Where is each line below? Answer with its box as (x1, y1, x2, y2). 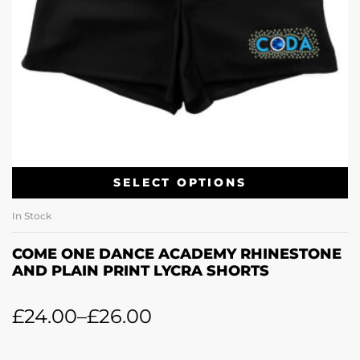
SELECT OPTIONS (113, 174, 247, 190)
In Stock (12, 210, 51, 223)
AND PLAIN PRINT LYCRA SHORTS (12, 262, 269, 280)
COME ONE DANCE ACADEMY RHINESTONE (12, 245, 342, 264)
